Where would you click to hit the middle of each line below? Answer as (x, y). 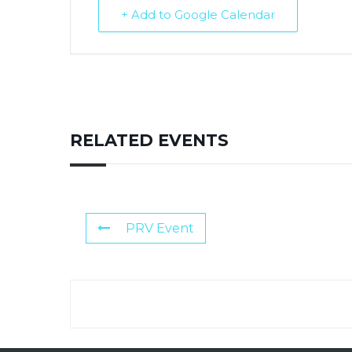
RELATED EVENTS (149, 141)
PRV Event (160, 229)
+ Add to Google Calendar (198, 15)
